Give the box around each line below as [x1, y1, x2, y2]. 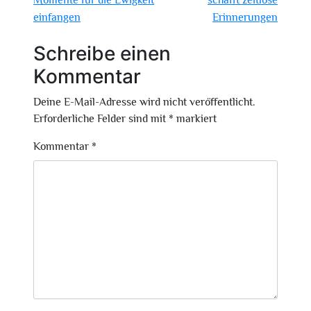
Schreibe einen [33, 42, 171, 65]
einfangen [33, 11, 81, 24]
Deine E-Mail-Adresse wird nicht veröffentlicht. [33, 96, 255, 108]
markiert [174, 112, 217, 125]
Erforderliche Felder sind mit [33, 112, 169, 125]
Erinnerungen [212, 11, 278, 24]
